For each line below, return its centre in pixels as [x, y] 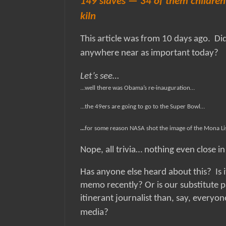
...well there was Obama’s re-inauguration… [138, 88]
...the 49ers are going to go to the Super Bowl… [143, 107]
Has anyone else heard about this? [146, 173]
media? [96, 213]
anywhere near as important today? [149, 53]
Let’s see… [101, 77]
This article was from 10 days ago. [145, 39]
